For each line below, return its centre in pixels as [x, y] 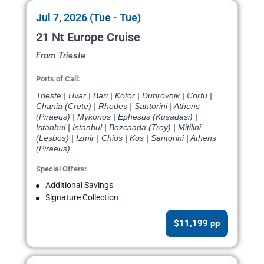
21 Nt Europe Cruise [88, 37]
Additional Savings [79, 185]
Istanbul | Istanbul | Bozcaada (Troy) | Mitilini [118, 128]
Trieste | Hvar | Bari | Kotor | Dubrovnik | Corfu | [124, 96]
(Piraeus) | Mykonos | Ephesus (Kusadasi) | [117, 117]
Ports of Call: [58, 79]
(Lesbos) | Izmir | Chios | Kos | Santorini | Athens [126, 138]
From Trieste [61, 56]
